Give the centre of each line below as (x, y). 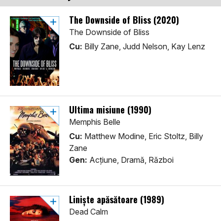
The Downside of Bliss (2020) (124, 20)
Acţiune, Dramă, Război (130, 160)
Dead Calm (89, 212)
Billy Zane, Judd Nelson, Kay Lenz (144, 47)
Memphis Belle (95, 122)
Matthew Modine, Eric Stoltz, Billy (143, 136)
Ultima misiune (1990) (110, 110)
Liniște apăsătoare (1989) (117, 200)
